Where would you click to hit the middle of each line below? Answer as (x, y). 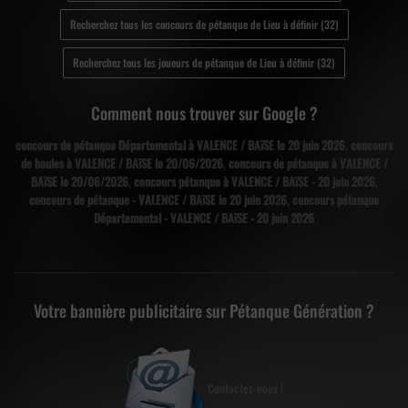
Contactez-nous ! (244, 388)
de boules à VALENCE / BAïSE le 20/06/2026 (122, 163)
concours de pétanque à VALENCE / (308, 163)
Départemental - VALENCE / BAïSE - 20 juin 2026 (204, 218)
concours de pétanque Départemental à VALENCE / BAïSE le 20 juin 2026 (180, 145)
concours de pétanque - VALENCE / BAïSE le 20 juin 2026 (158, 200)
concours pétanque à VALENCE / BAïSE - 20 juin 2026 (254, 182)
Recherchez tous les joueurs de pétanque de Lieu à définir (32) (204, 63)
